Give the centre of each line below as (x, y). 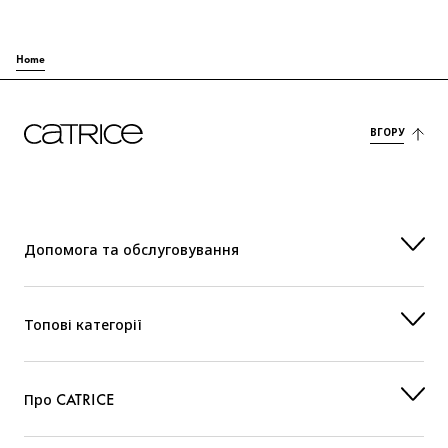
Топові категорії (83, 324)
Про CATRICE (69, 399)
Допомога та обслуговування (131, 249)
